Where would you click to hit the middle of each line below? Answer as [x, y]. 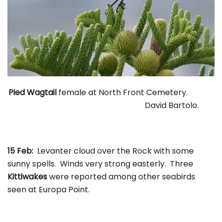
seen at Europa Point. [49, 189]
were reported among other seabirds [121, 176]
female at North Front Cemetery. [135, 92]
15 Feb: [22, 151]
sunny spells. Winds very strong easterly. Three [100, 164]
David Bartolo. [111, 105]
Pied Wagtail [32, 92]
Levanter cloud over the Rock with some [115, 151]
